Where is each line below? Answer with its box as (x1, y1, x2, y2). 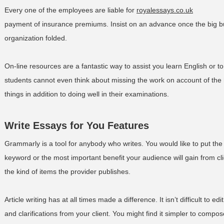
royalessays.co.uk (136, 6, 193, 14)
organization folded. (4, 34, 67, 42)
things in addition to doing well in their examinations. (4, 90, 169, 98)
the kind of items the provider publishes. (4, 167, 130, 175)
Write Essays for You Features (4, 120, 149, 131)
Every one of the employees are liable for (4, 6, 136, 14)
